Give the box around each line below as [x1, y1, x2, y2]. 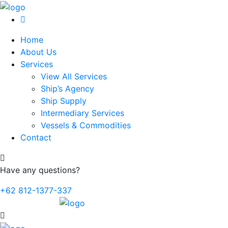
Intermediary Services [41, 107, 124, 118]
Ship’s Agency [41, 83, 94, 94]
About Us [20, 46, 56, 57]
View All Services [41, 71, 107, 81]
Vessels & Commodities [41, 120, 131, 130]
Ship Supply [41, 95, 87, 106]
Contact [20, 132, 51, 142]
